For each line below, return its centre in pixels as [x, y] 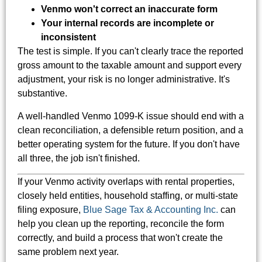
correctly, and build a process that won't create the [120, 238]
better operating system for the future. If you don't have [129, 144]
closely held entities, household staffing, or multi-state [128, 196]
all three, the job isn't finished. [79, 158]
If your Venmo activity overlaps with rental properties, [126, 182]
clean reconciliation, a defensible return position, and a [130, 130]
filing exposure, [50, 210]
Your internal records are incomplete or [127, 23]
